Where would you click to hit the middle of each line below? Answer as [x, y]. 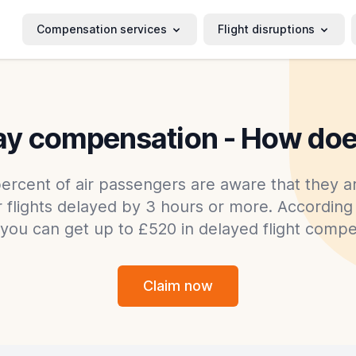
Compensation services [102, 29]
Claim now [178, 285]
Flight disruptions [266, 29]
